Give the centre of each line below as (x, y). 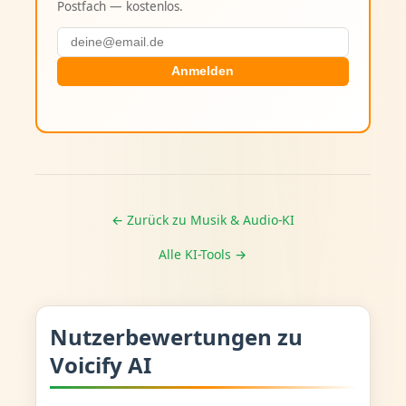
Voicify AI (100, 365)
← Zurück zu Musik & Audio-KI (203, 219)
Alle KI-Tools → (203, 254)
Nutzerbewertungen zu (176, 337)
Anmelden (203, 72)
